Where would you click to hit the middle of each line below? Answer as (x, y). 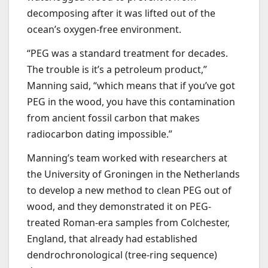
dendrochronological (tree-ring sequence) (122, 255)
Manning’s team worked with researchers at (127, 158)
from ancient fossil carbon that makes (113, 118)
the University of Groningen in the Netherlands (133, 174)
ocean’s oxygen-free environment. (104, 30)
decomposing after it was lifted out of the (121, 13)
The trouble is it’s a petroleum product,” (117, 70)
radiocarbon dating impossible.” (100, 134)
